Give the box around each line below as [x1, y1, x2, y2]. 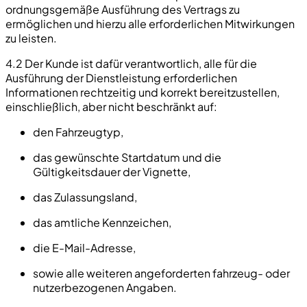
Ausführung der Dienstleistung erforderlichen [5, 70, 237, 85]
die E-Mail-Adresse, [33, 240, 136, 255]
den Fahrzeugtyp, [33, 124, 123, 139]
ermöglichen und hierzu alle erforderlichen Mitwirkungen [5, 16, 295, 31]
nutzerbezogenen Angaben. [33, 280, 177, 295]
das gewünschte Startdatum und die [33, 149, 221, 164]
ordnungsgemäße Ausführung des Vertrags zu [5, 1, 240, 16]
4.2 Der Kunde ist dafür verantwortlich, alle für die [5, 56, 257, 71]
